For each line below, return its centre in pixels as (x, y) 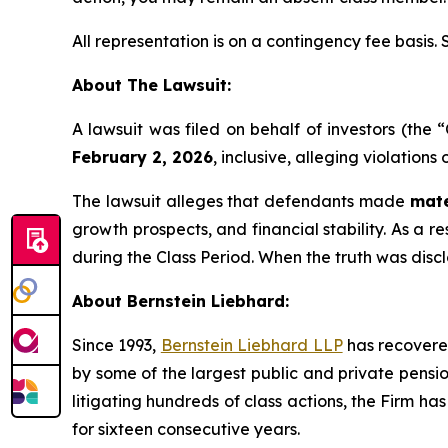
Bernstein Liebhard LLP (251, 344)
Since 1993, (116, 344)
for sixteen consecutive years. (186, 428)
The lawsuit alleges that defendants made (241, 200)
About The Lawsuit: (151, 84)
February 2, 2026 (142, 156)
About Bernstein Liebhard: (180, 300)
